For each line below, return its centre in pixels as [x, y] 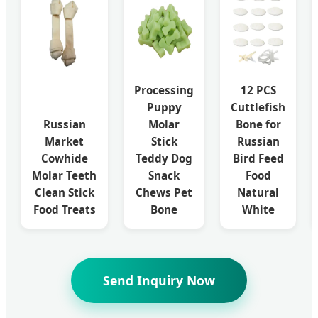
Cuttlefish [258, 107]
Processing [164, 90]
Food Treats [64, 209]
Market [64, 141]
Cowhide [64, 158]
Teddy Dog [164, 158]
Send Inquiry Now [159, 280]
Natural [258, 192]
